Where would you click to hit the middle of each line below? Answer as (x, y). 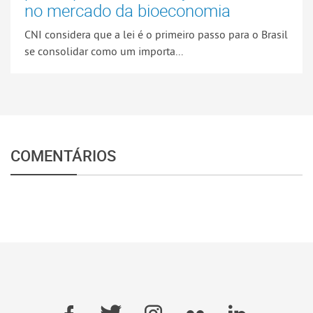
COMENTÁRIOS (63, 155)
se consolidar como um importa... (104, 51)
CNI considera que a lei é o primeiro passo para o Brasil (156, 34)
